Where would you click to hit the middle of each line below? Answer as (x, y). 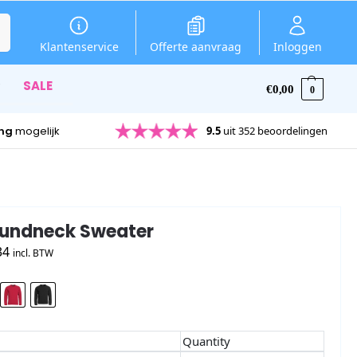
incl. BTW (33, 253)
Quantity (206, 341)
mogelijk (37, 131)
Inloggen (297, 46)
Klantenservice (79, 46)
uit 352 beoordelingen (275, 130)
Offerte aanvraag (196, 46)
